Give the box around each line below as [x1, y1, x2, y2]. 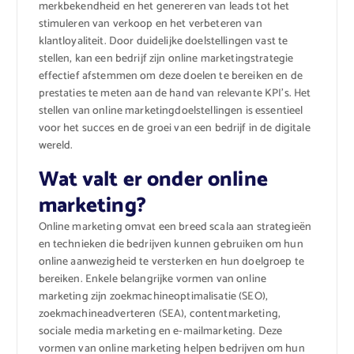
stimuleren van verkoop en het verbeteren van [38, 15, 262, 34]
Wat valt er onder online [38, 162, 268, 197]
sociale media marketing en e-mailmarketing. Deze [38, 322, 283, 341]
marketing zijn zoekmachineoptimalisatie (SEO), [38, 287, 268, 306]
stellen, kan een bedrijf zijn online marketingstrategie [38, 50, 294, 69]
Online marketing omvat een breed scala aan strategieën [38, 217, 312, 236]
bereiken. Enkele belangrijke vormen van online [38, 269, 266, 288]
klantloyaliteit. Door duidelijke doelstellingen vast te [38, 32, 288, 51]
